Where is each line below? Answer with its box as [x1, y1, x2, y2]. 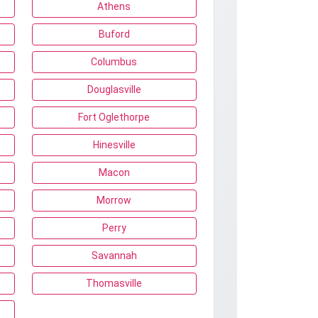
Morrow [97, 194, 132, 206]
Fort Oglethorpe [78, 111, 150, 123]
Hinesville [92, 139, 136, 150]
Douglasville [87, 84, 141, 95]
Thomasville [86, 278, 143, 289]
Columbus [91, 56, 138, 67]
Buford [98, 28, 130, 40]
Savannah [91, 250, 137, 261]
